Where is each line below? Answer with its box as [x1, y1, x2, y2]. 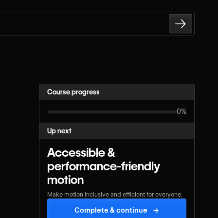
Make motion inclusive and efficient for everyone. [47, 191, 182, 199]
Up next [47, 127, 72, 135]
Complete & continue [74, 206, 148, 215]
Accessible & [47, 145, 115, 160]
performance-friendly [47, 159, 160, 174]
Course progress [47, 88, 100, 96]
